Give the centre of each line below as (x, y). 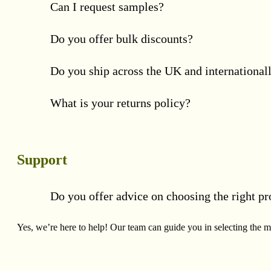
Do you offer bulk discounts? (122, 38)
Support (42, 159)
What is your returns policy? (120, 103)
